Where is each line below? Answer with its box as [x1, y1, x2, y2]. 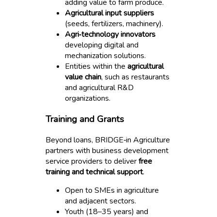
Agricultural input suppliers [65, 8, 155, 19]
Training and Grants [46, 113, 124, 126]
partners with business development [46, 145, 169, 156]
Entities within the [65, 61, 128, 72]
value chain [65, 72, 102, 83]
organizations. [65, 93, 111, 104]
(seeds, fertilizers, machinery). [65, 18, 164, 30]
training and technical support [46, 166, 143, 177]
